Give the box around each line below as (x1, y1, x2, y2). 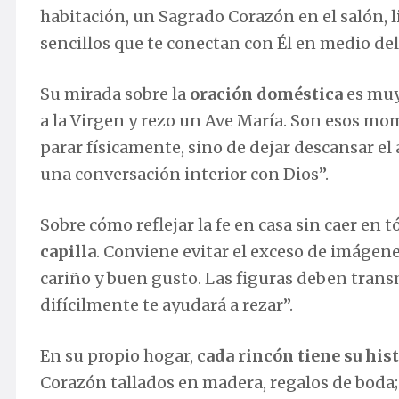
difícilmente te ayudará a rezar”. (40, 295, 293, 316)
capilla (40, 241, 96, 263)
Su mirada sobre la (40, 84, 190, 105)
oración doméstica (190, 84, 343, 105)
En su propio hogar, (40, 346, 197, 367)
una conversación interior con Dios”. (40, 164, 329, 185)
